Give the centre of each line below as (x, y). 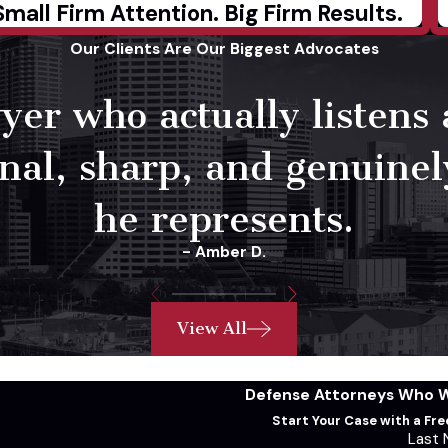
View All (212, 328)
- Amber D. (224, 252)
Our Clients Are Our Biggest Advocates (224, 49)
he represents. (224, 219)
